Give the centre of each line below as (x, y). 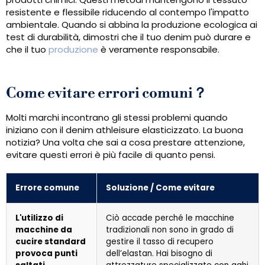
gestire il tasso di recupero (160, 242)
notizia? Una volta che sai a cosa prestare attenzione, (125, 143)
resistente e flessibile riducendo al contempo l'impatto (127, 12)
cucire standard (51, 242)
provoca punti (46, 254)
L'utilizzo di (39, 218)
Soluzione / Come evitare (160, 188)
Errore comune (47, 188)
